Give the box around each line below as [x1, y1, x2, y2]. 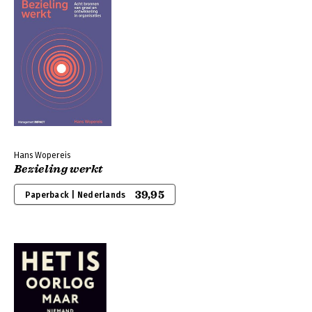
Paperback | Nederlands [25, 190, 126, 200]
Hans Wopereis [14, 150, 70, 160]
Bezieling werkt [14, 162, 103, 176]
